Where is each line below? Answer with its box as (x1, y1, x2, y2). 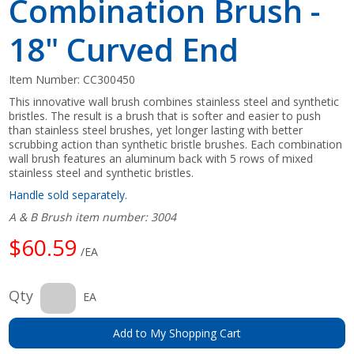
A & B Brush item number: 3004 (9, 209, 177, 224)
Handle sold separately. (9, 186, 128, 202)
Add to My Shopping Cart (113, 325, 241, 341)
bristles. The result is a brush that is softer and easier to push (9, 107, 322, 123)
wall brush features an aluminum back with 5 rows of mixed (9, 150, 314, 166)
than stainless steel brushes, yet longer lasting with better (9, 122, 303, 137)
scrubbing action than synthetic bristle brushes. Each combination (9, 136, 343, 152)
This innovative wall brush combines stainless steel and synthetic (9, 93, 340, 109)
